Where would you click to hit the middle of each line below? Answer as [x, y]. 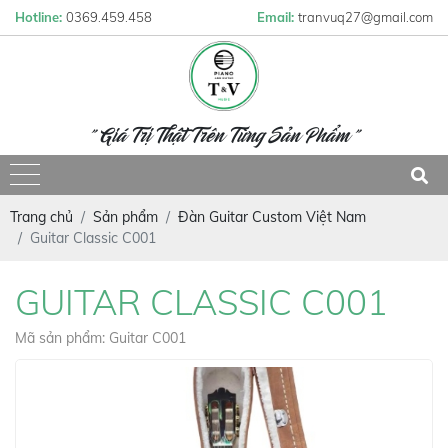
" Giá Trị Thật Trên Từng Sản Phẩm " [224, 138]
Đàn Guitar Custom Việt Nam [272, 217]
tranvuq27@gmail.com [365, 17]
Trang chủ [41, 217]
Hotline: [40, 17]
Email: [277, 17]
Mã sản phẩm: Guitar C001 [100, 338]
